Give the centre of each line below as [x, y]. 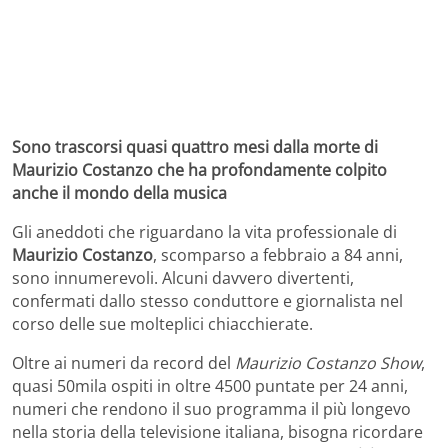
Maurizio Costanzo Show [328, 362]
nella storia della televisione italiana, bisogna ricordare [217, 431]
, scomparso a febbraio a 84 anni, [278, 254]
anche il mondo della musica [119, 192]
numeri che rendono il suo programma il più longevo [211, 408]
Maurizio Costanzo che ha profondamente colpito [199, 169]
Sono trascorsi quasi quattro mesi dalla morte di [195, 146]
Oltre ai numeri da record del [123, 362]
